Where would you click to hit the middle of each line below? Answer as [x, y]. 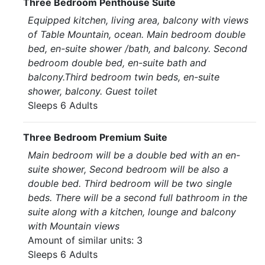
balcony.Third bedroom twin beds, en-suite [124, 77]
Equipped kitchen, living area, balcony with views [138, 20]
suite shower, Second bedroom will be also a [128, 169]
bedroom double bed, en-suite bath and [117, 63]
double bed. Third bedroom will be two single [130, 183]
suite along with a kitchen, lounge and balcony [132, 212]
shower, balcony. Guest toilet [93, 91]
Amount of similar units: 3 [85, 240]
